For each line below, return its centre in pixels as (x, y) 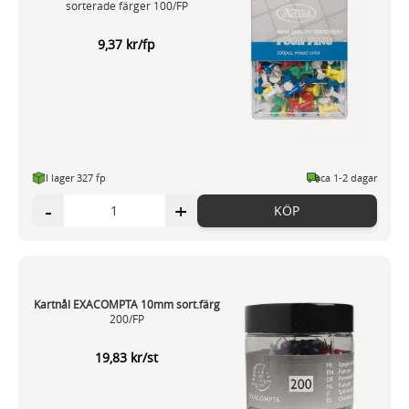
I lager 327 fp (76, 177)
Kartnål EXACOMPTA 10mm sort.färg (126, 304)
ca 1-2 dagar (349, 177)
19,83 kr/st (127, 357)
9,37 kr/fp (127, 44)
